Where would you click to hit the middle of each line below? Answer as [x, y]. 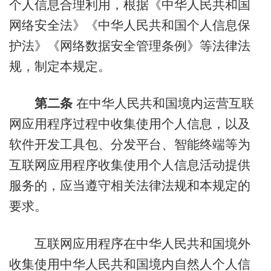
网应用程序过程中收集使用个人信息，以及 [129, 124]
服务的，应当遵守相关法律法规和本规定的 [129, 186]
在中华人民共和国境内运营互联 [163, 103]
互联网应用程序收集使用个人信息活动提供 [129, 165]
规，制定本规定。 [60, 66]
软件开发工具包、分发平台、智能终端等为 [129, 145]
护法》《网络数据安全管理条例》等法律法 [129, 45]
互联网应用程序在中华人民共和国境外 [129, 243]
